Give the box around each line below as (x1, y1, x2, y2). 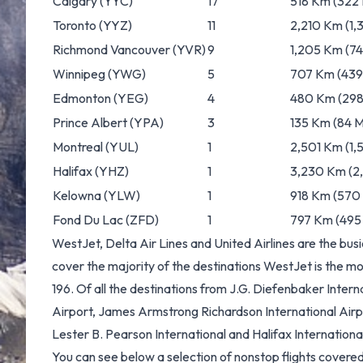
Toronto (53, 17, 96, 33)
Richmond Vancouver (53, 41, 170, 58)
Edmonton (53, 90, 111, 106)
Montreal (53, 139, 103, 155)
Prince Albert (53, 114, 127, 130)
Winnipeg (53, 66, 105, 82)
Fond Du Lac (53, 211, 123, 228)
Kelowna (53, 187, 101, 203)
